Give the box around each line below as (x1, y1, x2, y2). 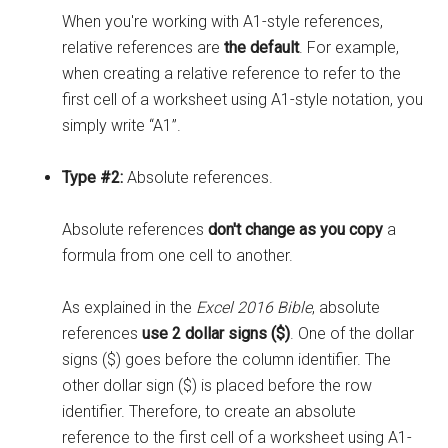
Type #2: (62, 168, 128, 188)
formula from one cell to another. (62, 246, 294, 266)
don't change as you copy (208, 220, 384, 240)
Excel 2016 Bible (196, 298, 313, 318)
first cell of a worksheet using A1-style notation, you (62, 90, 424, 110)
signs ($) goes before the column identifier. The (62, 350, 392, 370)
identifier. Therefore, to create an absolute (62, 402, 357, 422)
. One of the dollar (290, 324, 415, 344)
